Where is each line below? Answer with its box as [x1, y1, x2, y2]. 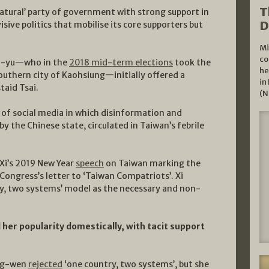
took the [173, 56, 211, 68]
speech [76, 157, 104, 169]
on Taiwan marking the [104, 157, 201, 169]
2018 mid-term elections [69, 56, 173, 68]
